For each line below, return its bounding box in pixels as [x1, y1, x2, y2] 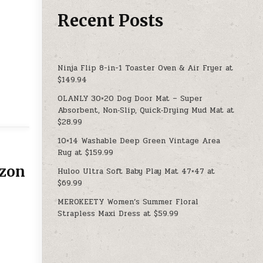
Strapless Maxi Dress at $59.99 [58, 207, 179, 220]
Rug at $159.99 [58, 146, 114, 159]
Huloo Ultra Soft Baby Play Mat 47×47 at [58, 165, 215, 177]
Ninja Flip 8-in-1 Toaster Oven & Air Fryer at [58, 62, 234, 74]
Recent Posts [58, 9, 164, 31]
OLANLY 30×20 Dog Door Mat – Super [58, 92, 203, 104]
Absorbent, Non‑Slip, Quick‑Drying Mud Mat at [58, 104, 235, 116]
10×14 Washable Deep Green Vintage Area [58, 134, 221, 147]
